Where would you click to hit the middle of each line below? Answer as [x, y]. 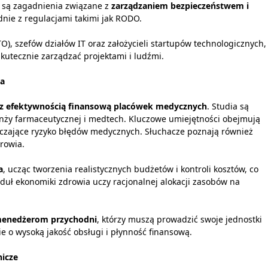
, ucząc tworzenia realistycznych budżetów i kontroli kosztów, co [131, 169]
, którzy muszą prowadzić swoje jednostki [179, 220]
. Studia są [228, 106]
